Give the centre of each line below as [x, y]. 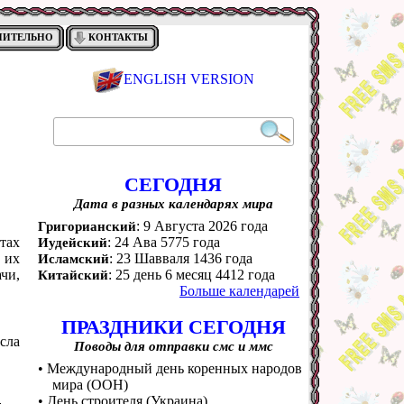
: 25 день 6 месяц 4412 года [192, 275]
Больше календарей [239, 291]
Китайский [73, 275]
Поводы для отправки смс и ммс [173, 346]
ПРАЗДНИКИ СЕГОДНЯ [173, 327]
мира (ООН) [90, 385]
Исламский [73, 259]
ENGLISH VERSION [189, 79]
